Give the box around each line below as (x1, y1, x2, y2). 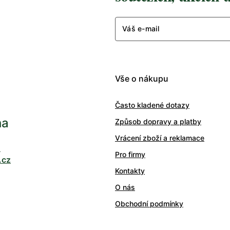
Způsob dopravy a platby (115, 117, 201, 126)
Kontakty (115, 166, 145, 175)
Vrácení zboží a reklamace (115, 133, 204, 142)
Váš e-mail (122, 24, 159, 33)
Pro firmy (115, 149, 145, 159)
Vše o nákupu (115, 73, 168, 84)
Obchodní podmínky (115, 199, 183, 208)
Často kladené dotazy (115, 100, 189, 109)
